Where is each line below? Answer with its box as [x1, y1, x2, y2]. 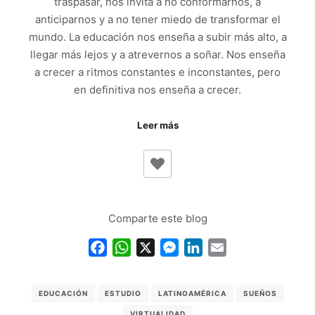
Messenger [179, 240, 236, 255]
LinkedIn [202, 240, 247, 255]
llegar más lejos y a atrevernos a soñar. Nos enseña [30, 47, 285, 61]
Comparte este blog [108, 211, 207, 225]
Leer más [136, 120, 179, 131]
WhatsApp [131, 240, 186, 255]
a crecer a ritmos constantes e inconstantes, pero [34, 65, 281, 79]
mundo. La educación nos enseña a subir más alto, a [28, 30, 287, 44]
